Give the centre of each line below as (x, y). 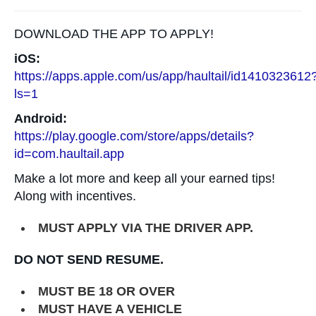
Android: (41, 119)
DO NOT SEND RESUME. (89, 260)
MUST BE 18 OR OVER (107, 291)
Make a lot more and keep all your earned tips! (145, 178)
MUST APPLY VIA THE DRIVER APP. (146, 228)
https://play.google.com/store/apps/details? (134, 136)
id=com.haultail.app (69, 154)
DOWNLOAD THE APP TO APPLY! (114, 34)
